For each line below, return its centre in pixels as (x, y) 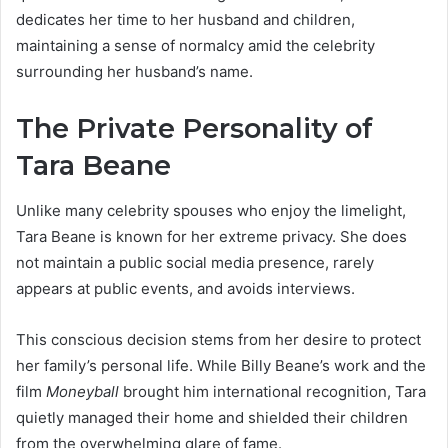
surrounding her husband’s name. (134, 72)
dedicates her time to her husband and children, (185, 20)
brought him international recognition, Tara (272, 391)
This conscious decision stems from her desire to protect (218, 339)
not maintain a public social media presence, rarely (195, 262)
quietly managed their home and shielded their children (212, 417)
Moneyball (82, 391)
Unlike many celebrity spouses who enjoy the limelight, (211, 210)
